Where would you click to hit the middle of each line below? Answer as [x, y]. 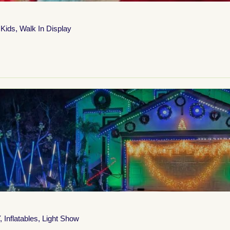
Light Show [61, 218]
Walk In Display [45, 28]
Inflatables [21, 218]
